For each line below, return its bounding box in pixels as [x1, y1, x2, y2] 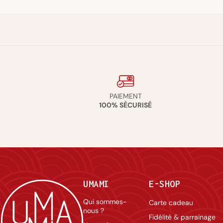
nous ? [83, 206, 104, 215]
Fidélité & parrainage [148, 213, 216, 222]
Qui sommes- [83, 197, 127, 206]
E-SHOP [148, 179, 181, 189]
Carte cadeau [148, 198, 193, 207]
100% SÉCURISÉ [99, 101, 152, 110]
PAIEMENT [109, 92, 142, 101]
